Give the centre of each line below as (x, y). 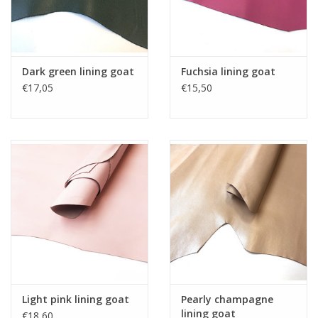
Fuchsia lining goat (228, 71)
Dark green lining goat (78, 71)
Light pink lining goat (76, 299)
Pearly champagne (227, 299)
